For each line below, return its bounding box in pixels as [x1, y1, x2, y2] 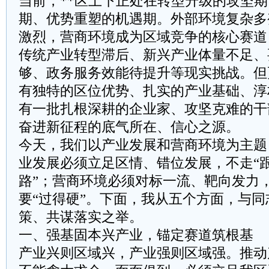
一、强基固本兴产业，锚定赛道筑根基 [19, 228, 253, 243]
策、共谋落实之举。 [19, 210, 143, 225]
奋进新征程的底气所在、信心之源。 [19, 119, 240, 134]
